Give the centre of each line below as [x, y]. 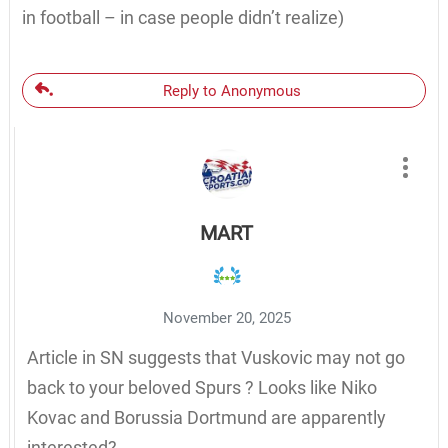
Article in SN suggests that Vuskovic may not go [215, 357]
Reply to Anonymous [231, 90]
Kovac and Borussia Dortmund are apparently [206, 417]
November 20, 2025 [226, 317]
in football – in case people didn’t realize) [182, 17]
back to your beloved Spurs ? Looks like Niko [201, 387]
